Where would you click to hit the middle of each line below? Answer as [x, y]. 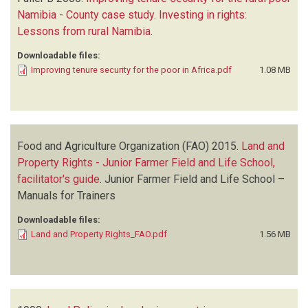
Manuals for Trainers [66, 195]
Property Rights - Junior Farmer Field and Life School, [146, 162]
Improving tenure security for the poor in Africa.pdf [131, 69]
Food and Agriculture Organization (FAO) [113, 146]
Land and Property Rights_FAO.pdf [99, 234]
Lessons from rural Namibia [84, 31]
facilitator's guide [58, 179]
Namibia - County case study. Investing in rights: [132, 14]
